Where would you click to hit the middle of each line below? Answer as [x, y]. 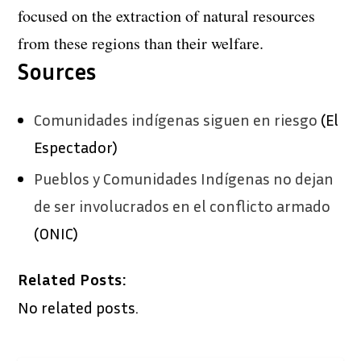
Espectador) [76, 146]
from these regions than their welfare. [141, 43]
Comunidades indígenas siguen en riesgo [176, 119]
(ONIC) [56, 232]
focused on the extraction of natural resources [167, 15]
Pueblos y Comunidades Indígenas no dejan [184, 178]
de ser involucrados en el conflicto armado [183, 205]
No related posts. [79, 307]
